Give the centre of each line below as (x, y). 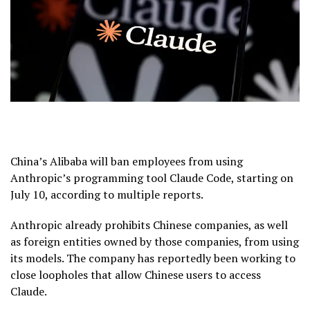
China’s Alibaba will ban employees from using (127, 161)
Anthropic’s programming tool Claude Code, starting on (152, 177)
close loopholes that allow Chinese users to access (136, 274)
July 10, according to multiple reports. (108, 194)
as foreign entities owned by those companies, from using (155, 241)
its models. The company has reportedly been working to (153, 258)
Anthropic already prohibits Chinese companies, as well (149, 225)
